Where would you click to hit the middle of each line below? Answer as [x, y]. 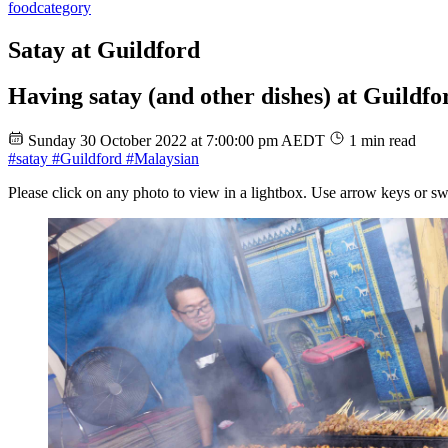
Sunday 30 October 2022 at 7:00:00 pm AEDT [178, 141]
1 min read [382, 141]
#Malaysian [160, 159]
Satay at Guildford [104, 49]
